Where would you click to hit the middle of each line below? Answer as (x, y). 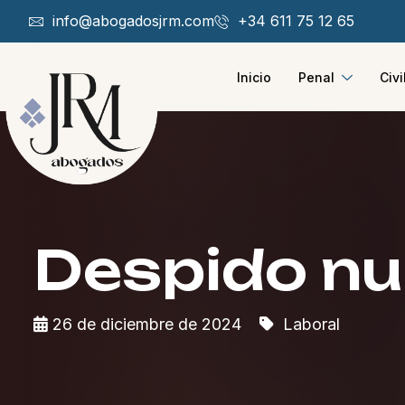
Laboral (309, 324)
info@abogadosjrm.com (133, 21)
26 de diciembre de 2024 (147, 324)
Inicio (254, 77)
